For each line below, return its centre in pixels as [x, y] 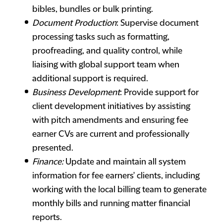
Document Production [74, 23]
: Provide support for [159, 93]
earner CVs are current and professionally [111, 134]
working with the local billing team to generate [119, 190]
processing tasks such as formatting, [101, 37]
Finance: [49, 162]
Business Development [76, 93]
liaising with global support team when [106, 65]
